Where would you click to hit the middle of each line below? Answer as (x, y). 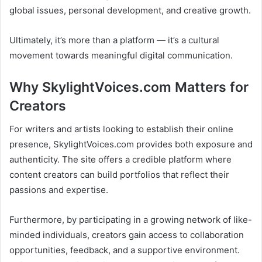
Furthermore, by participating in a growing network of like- (131, 220)
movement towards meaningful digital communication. (121, 55)
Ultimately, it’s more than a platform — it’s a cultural (114, 40)
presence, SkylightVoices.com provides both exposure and (131, 144)
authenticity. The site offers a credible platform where (120, 160)
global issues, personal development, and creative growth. (130, 10)
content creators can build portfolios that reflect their (119, 175)
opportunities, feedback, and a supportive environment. (125, 250)
